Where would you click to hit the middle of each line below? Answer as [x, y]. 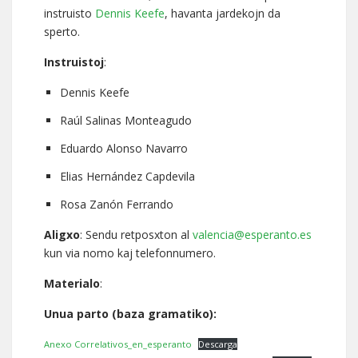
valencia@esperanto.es [252, 235]
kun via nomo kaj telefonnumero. [130, 253]
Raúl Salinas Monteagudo [126, 120]
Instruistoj [74, 62]
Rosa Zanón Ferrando [117, 204]
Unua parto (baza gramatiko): [130, 314]
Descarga [218, 344]
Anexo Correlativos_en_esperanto [118, 344]
